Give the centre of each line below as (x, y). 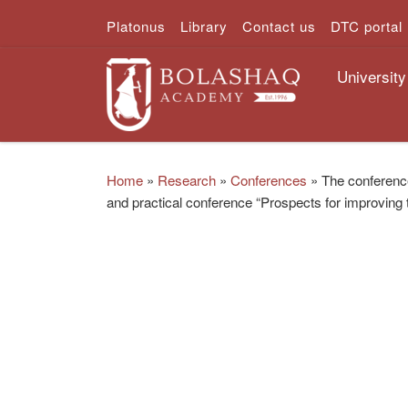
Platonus (136, 26)
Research (187, 179)
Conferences (269, 179)
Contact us (279, 26)
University (371, 76)
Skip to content (77, 28)
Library (204, 26)
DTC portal (367, 26)
